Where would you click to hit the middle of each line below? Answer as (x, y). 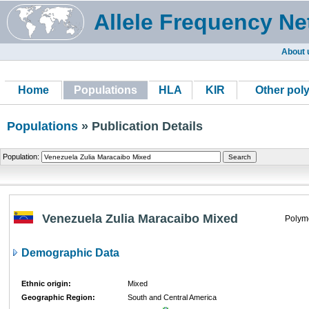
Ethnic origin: (46, 283)
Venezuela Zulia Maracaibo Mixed (140, 219)
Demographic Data (69, 253)
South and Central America (172, 297)
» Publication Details (140, 126)
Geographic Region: (58, 297)
